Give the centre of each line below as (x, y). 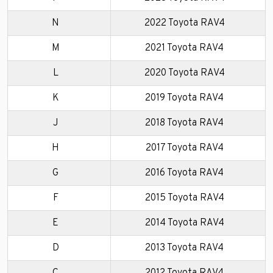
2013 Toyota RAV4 (184, 248)
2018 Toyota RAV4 (184, 123)
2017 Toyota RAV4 (184, 148)
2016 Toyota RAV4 (184, 173)
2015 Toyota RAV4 (184, 198)
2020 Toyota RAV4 (184, 73)
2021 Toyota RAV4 (184, 48)
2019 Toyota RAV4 (184, 98)
